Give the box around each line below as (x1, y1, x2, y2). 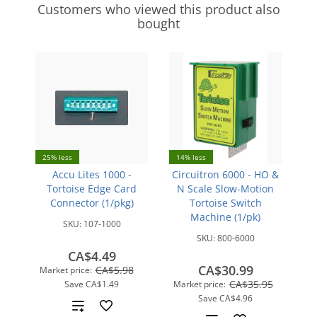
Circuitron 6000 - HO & (172, 168, 279, 181)
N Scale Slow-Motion (177, 182, 274, 195)
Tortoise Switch (189, 196, 262, 209)
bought (137, 15, 180, 32)
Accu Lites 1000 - (52, 168, 132, 181)
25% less (42, 152, 72, 162)
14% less (176, 152, 206, 162)
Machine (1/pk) (190, 210, 260, 224)
